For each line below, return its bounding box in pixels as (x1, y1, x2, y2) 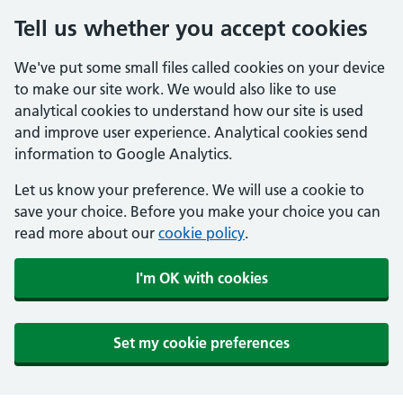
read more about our (14, 224, 158, 242)
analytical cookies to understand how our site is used (14, 102, 363, 120)
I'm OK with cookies (135, 269, 268, 287)
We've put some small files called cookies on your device (14, 58, 385, 76)
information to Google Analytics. (14, 145, 232, 163)
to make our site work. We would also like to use (14, 80, 336, 98)
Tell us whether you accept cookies (14, 15, 368, 41)
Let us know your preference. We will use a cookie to (14, 181, 364, 199)
